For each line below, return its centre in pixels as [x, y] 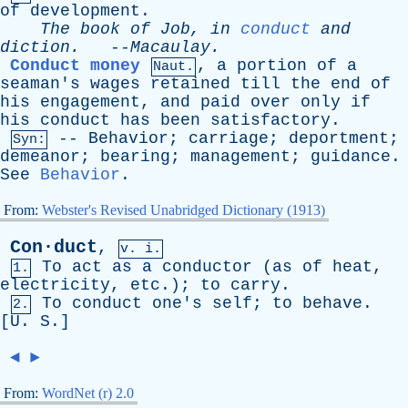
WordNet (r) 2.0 [88, 393]
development [85, 11]
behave [332, 303]
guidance [351, 157]
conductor [207, 267]
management [240, 157]
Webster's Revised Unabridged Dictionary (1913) [184, 210]
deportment [339, 138]
